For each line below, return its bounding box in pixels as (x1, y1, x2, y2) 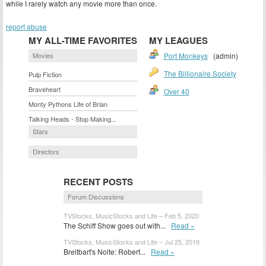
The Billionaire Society (163, 68, 236, 79)
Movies (32, 50, 53, 61)
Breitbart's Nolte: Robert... (64, 246, 151, 257)
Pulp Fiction (28, 69, 62, 80)
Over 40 (163, 86, 189, 97)
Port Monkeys (163, 50, 208, 61)
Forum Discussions (68, 192, 124, 202)
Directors (32, 147, 59, 157)
